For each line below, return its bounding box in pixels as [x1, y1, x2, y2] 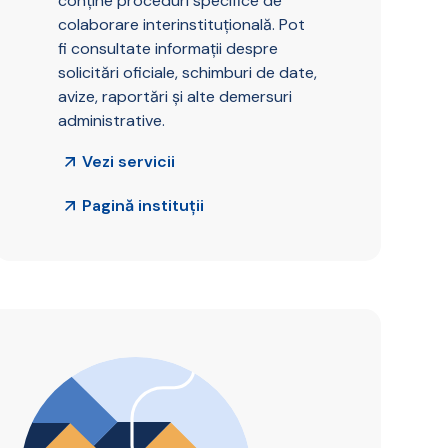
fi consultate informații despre [57, 38, 278, 60]
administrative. [57, 110, 165, 132]
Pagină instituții [82, 195, 205, 217]
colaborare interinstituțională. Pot [57, 14, 305, 36]
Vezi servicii [82, 151, 176, 173]
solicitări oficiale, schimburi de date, [57, 62, 317, 84]
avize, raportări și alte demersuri [57, 86, 292, 108]
